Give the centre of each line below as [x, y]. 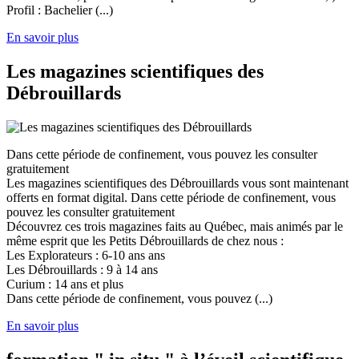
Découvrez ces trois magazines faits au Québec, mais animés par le [175, 226]
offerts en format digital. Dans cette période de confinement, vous [171, 198]
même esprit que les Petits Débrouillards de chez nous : [145, 241]
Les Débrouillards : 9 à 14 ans [82, 270]
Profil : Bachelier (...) [60, 10]
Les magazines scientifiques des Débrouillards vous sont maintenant [177, 183]
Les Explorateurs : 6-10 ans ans [86, 255]
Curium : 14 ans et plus [65, 284]
